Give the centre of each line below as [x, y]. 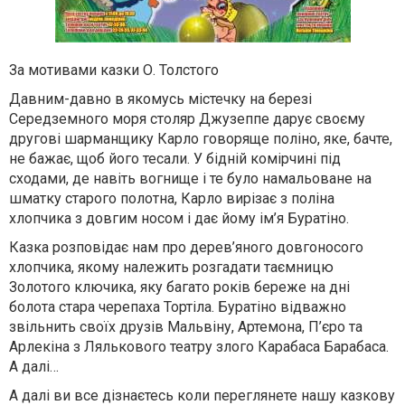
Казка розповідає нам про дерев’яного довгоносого [186, 247]
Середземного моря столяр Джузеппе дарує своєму [187, 119]
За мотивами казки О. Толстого [114, 70]
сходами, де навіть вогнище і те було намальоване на [190, 179]
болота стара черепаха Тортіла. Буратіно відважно [178, 307]
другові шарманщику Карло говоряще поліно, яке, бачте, [201, 139]
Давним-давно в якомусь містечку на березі [160, 99]
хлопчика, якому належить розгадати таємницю [171, 267]
